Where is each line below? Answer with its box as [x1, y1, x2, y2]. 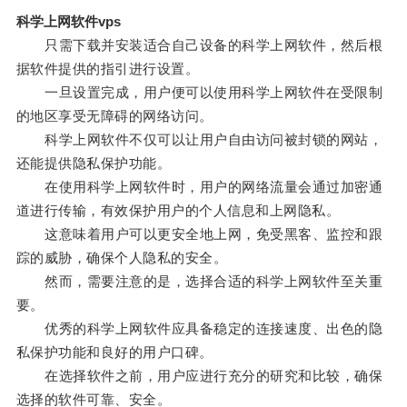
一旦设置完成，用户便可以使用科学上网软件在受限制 [15, 84, 383, 101]
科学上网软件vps [15, 14, 121, 30]
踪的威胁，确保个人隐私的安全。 [15, 250, 228, 266]
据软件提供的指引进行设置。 [15, 61, 200, 77]
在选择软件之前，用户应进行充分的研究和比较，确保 [15, 368, 383, 384]
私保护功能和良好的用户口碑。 [15, 344, 213, 361]
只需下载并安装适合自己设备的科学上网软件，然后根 [15, 37, 383, 54]
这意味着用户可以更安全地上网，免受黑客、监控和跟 [15, 226, 383, 243]
